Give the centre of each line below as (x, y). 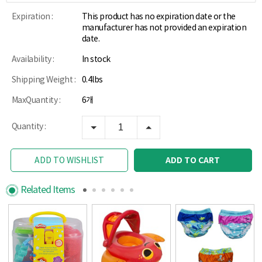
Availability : (33, 59)
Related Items (48, 190)
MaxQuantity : (36, 100)
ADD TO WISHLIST (69, 161)
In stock (96, 59)
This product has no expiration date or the (158, 17)
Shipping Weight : (43, 80)
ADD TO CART (193, 160)
